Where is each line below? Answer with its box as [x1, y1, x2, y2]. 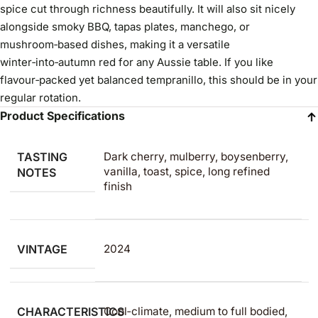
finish [103, 180, 132, 193]
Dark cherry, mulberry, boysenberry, [103, 150, 288, 163]
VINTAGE [16, 242, 67, 256]
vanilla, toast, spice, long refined [103, 165, 270, 178]
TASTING [16, 150, 67, 164]
